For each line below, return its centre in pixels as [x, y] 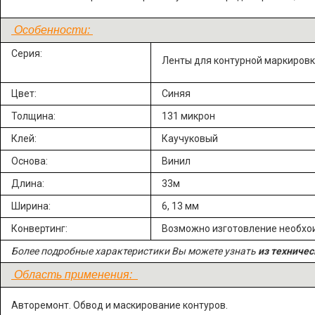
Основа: [30, 161]
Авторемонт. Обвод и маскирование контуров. [120, 305]
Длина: [28, 184]
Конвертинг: [39, 229]
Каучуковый [190, 139]
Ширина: [31, 206]
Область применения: [75, 275]
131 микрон [188, 116]
